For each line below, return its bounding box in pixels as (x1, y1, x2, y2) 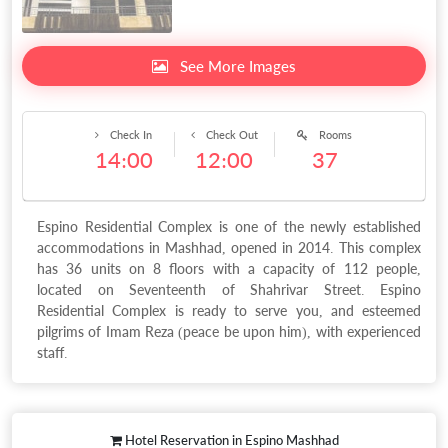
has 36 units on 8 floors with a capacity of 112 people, (37, 260, 421, 278)
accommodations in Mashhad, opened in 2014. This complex (37, 239, 421, 257)
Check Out (202, 128, 258, 142)
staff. (37, 344, 68, 362)
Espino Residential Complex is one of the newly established (37, 218, 421, 236)
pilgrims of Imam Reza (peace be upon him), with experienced (37, 323, 421, 341)
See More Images (176, 57, 296, 76)
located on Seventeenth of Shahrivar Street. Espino (37, 281, 421, 299)
